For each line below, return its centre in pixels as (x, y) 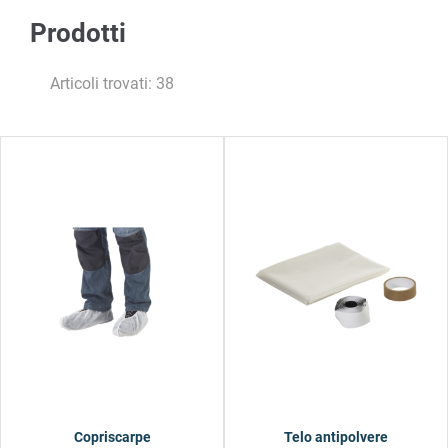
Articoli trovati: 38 (112, 83)
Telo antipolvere (336, 437)
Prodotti (78, 33)
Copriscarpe (112, 437)
